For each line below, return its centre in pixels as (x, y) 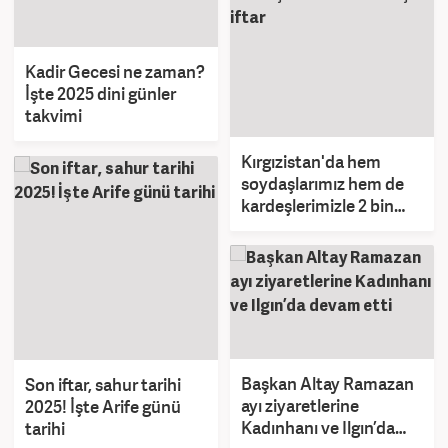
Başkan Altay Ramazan (327, 384)
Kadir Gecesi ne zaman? (115, 72)
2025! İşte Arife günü (103, 407)
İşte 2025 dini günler (100, 94)
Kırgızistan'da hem (311, 162)
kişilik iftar (279, 228)
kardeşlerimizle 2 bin (317, 206)
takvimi (53, 116)
